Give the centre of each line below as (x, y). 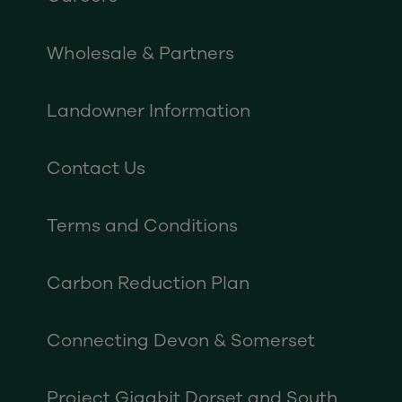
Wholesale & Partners (140, 53)
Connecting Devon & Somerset (181, 341)
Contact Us (96, 168)
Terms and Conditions (142, 226)
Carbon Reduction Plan (148, 283)
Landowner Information (149, 111)
